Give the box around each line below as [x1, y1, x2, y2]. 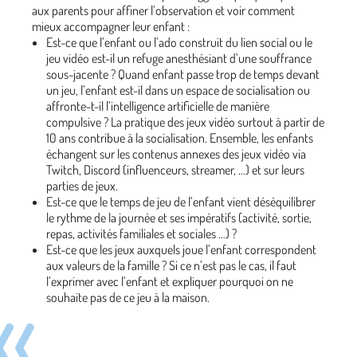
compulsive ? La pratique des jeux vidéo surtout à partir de [46, 114, 324, 130]
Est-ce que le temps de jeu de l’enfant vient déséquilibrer [46, 194, 316, 210]
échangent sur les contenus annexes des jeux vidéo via [46, 146, 306, 162]
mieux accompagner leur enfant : [32, 18, 190, 34]
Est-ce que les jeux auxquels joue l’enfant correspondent [46, 241, 316, 257]
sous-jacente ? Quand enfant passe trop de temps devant [46, 66, 320, 82]
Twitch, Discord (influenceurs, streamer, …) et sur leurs [46, 162, 304, 178]
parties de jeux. [46, 178, 118, 194]
